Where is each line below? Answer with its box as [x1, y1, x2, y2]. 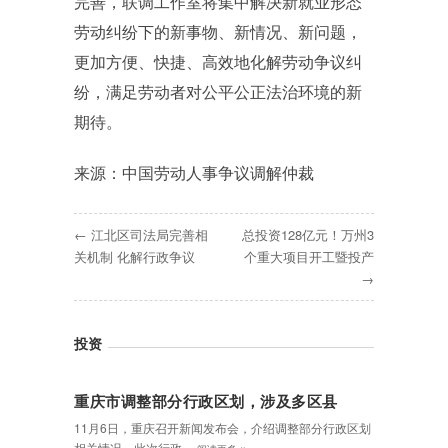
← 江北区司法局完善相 [74, 225, 208, 244]
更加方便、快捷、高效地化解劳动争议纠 [74, 50, 362, 73]
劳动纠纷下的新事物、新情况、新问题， [74, 20, 362, 43]
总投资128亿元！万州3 [242, 225, 374, 244]
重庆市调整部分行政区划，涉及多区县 [74, 390, 338, 412]
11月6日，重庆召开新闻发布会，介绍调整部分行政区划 [74, 419, 371, 436]
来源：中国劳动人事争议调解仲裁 [74, 161, 314, 184]
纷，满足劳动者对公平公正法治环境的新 [74, 80, 362, 103]
